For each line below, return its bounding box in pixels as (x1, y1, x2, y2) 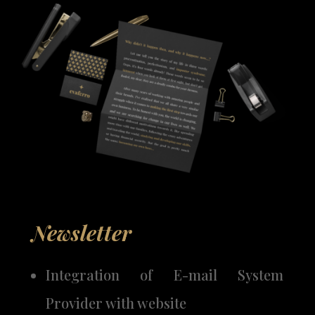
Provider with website (45, 293, 186, 313)
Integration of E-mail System (45, 265, 284, 285)
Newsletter (31, 219, 131, 247)
